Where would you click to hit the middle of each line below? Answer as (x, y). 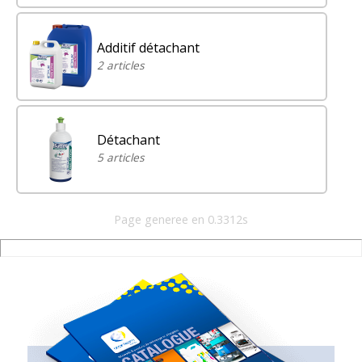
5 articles (120, 158)
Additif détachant (148, 47)
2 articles (120, 65)
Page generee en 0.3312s (181, 220)
